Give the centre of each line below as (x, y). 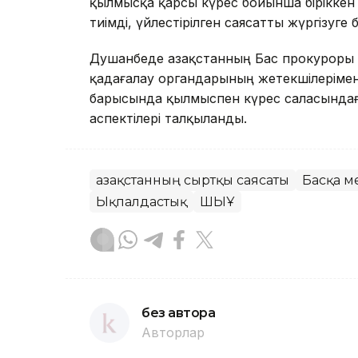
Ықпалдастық (141, 202)
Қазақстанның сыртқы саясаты (193, 181)
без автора (179, 313)
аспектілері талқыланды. (168, 119)
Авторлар (173, 333)
